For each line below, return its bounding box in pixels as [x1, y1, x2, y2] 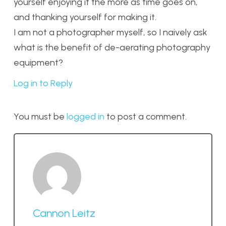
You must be [14, 110, 67, 122]
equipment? [14, 56, 63, 68]
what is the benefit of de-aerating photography [14, 41, 210, 53]
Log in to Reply [14, 77, 73, 89]
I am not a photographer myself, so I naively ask [14, 26, 207, 38]
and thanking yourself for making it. [14, 11, 156, 23]
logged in [67, 110, 104, 122]
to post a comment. [104, 110, 187, 122]
